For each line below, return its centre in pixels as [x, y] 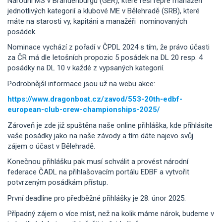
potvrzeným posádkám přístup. [58, 183]
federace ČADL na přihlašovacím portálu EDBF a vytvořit [98, 172]
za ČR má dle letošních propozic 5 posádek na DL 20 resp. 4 [105, 58]
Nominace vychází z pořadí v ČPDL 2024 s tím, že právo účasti [109, 47]
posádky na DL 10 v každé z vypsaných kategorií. [86, 68]
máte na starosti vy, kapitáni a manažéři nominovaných [97, 21]
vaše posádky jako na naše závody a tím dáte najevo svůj [100, 136]
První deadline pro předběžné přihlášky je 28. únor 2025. [97, 198]
